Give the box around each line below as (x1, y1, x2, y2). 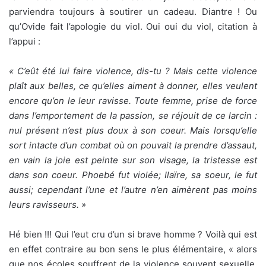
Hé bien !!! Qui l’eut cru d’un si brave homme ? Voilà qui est (9, 229, 257, 240)
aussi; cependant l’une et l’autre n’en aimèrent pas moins (9, 184, 257, 196)
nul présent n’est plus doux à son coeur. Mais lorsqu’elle (9, 125, 257, 137)
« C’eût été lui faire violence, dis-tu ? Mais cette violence (9, 65, 257, 77)
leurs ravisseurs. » (9, 199, 86, 211)
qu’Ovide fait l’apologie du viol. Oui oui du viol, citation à (9, 21, 257, 33)
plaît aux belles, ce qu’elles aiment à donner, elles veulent (9, 80, 257, 92)
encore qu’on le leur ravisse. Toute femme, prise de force (9, 95, 257, 107)
